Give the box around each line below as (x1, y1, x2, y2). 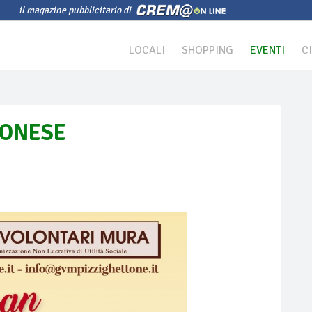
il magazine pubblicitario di (18, 4, 133, 16)
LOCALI (129, 43, 165, 57)
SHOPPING (182, 43, 233, 57)
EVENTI (250, 43, 285, 57)
